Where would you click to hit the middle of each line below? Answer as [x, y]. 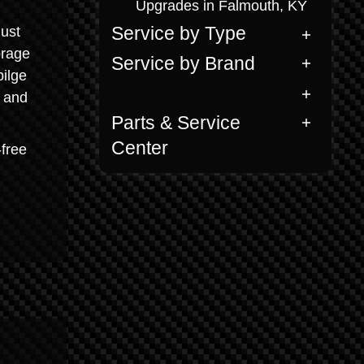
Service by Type [179, 34]
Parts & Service [176, 123]
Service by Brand [183, 63]
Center [140, 148]
